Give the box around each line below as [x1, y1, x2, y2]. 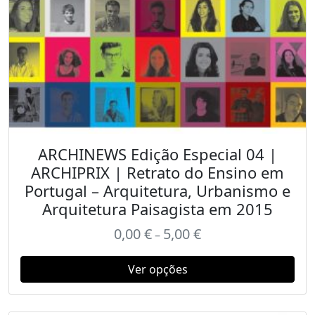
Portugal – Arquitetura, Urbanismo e [25, 180, 290, 201]
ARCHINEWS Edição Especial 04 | [38, 143, 277, 165]
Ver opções [127, 262, 188, 277]
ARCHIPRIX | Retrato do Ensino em [31, 162, 284, 183]
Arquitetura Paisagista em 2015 [42, 198, 273, 219]
